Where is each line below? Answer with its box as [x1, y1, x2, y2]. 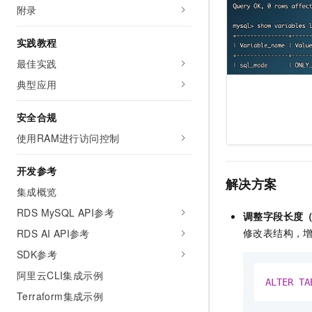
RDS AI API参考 [17, 226, 90, 240]
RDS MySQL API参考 [17, 205, 114, 219]
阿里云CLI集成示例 [17, 268, 103, 282]
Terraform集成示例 [17, 289, 104, 303]
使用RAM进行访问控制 [17, 131, 120, 145]
